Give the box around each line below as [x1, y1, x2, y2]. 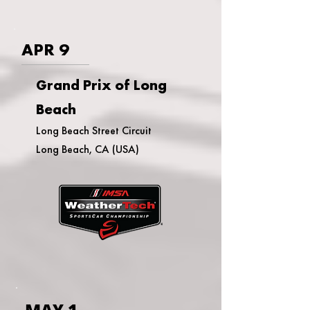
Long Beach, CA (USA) [36, 142, 139, 156]
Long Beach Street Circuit [36, 123, 152, 138]
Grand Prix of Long [36, 75, 167, 94]
